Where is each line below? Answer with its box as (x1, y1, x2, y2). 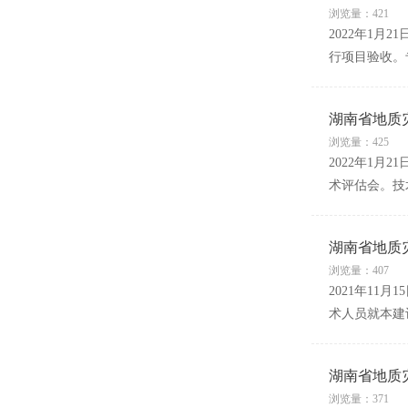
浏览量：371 (328, 393, 389, 405)
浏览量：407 (328, 264, 389, 277)
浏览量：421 (328, 7, 389, 20)
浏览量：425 (328, 136, 389, 148)
